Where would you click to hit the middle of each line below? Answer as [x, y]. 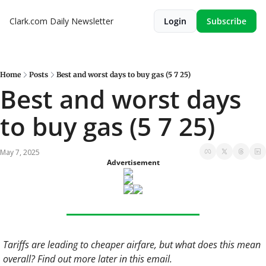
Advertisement [133, 162]
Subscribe [227, 21]
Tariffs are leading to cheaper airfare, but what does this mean [132, 245]
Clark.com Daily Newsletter [61, 21]
